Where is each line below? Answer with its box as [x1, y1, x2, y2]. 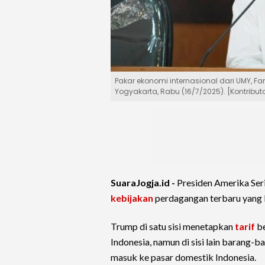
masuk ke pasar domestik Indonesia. [111, 251, 256, 263]
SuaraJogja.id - [111, 177, 177, 189]
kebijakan [111, 192, 153, 204]
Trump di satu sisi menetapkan [111, 221, 235, 232]
